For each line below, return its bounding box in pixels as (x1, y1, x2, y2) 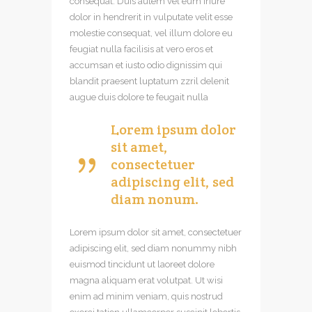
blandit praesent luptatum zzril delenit (70, 75, 229, 86)
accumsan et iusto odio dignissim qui (70, 59, 222, 70)
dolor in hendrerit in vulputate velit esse (70, 11, 233, 22)
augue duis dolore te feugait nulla (70, 91, 208, 102)
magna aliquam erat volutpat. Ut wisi (70, 274, 223, 286)
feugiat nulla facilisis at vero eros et (70, 43, 213, 54)
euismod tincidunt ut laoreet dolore (70, 258, 214, 270)
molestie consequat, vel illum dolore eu (70, 27, 233, 38)
